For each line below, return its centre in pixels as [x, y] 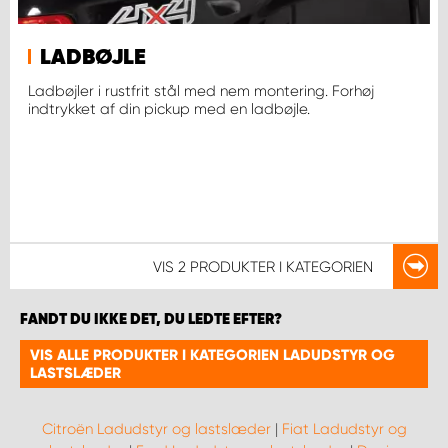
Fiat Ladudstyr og [344, 429]
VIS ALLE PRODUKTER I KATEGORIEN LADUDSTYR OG [212, 355]
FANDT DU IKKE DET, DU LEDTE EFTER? [151, 319]
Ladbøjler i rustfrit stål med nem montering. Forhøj [201, 90]
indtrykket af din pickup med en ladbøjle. [169, 108]
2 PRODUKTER [226, 266]
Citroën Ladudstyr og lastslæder [156, 429]
